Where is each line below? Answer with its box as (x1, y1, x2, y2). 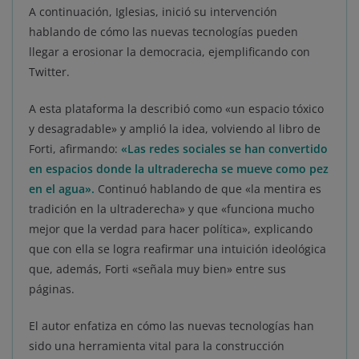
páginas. (29, 281, 75, 297)
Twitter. (29, 64, 70, 80)
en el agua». (29, 181, 98, 197)
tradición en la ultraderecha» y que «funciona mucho (29, 201, 314, 217)
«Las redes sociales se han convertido (121, 141, 328, 157)
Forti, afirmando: (29, 141, 121, 157)
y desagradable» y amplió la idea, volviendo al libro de (29, 121, 321, 137)
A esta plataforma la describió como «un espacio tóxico (29, 101, 324, 117)
